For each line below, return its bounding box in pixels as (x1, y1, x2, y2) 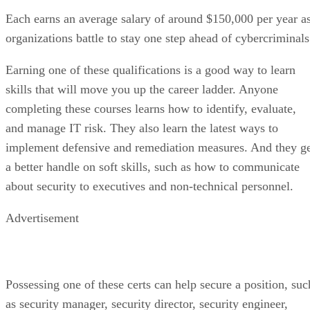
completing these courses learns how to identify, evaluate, (6, 102, 296, 116)
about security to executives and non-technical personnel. (6, 179, 293, 194)
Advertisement (6, 211, 79, 226)
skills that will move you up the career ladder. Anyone (6, 82, 278, 97)
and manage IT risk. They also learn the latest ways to (6, 121, 278, 136)
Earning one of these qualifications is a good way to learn (6, 63, 295, 77)
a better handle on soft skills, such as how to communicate (6, 160, 300, 174)
